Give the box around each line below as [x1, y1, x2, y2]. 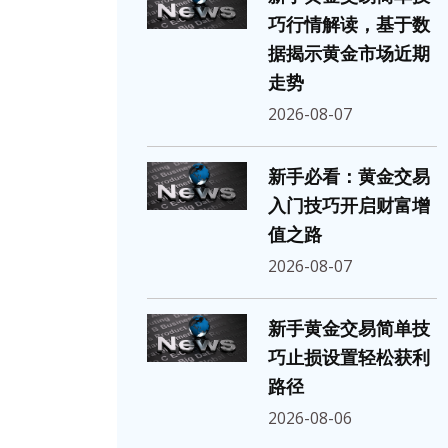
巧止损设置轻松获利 [268, 348, 430, 368]
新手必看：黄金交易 [268, 167, 430, 187]
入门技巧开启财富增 [268, 196, 430, 216]
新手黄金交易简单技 [268, 319, 430, 339]
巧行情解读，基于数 [268, 15, 430, 35]
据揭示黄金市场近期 [268, 44, 430, 64]
